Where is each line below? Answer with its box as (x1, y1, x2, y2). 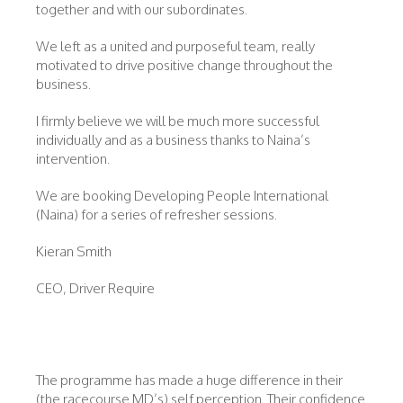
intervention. (36, 150, 110, 167)
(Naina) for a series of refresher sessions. (36, 206, 277, 223)
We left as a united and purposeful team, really (36, 38, 315, 55)
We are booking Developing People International (36, 187, 328, 204)
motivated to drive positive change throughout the (36, 57, 333, 74)
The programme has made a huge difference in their (36, 372, 343, 389)
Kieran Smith (36, 243, 112, 260)
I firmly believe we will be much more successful (36, 112, 319, 130)
